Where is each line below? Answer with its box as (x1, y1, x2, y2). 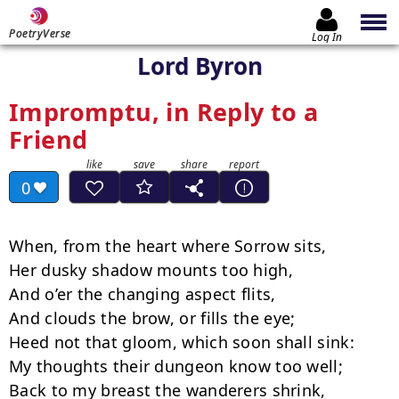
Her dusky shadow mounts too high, (9, 259, 293, 281)
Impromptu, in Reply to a (9, 95, 319, 128)
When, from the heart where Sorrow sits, (9, 235, 327, 256)
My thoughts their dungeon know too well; (9, 355, 343, 377)
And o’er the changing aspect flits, (9, 283, 276, 305)
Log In (312, 28, 342, 45)
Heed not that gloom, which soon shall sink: (9, 331, 354, 353)
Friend (9, 123, 88, 156)
